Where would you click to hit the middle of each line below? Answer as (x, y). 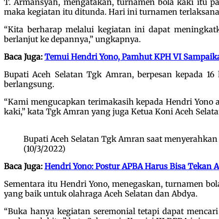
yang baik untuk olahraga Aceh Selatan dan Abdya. (101, 193)
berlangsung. (29, 84)
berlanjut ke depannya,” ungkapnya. (72, 39)
